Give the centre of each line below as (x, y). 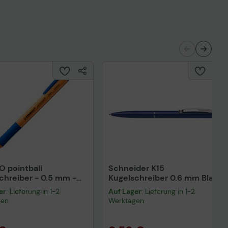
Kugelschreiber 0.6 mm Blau (163, 178)
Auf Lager (125, 191)
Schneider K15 (136, 168)
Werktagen (126, 201)
